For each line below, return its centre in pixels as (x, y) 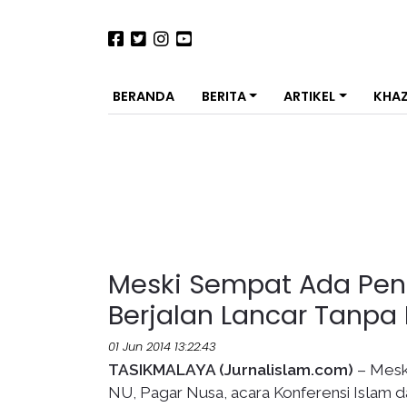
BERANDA (144, 96)
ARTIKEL (310, 96)
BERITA (223, 96)
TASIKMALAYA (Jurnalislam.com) (231, 370)
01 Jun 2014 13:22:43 (162, 347)
